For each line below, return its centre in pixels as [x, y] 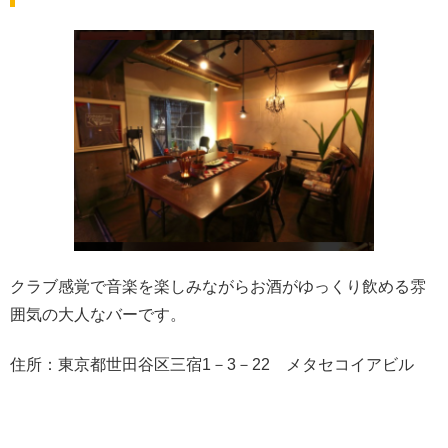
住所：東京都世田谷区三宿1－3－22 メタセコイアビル [212, 365]
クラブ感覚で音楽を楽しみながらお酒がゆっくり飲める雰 [218, 286]
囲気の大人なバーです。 [98, 314]
